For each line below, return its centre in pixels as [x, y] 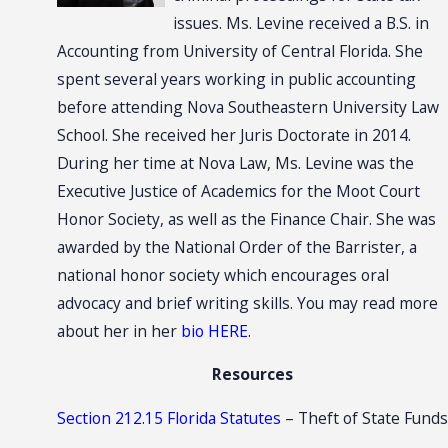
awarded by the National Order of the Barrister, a [236, 246]
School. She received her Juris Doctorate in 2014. [233, 134]
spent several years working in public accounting [236, 78]
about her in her [118, 330]
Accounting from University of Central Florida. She [239, 50]
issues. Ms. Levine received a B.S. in [300, 22]
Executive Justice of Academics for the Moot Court [238, 190]
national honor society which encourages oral [222, 274]
